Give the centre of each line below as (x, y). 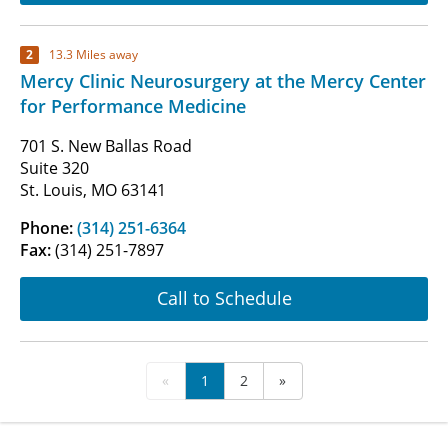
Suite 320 (54, 167)
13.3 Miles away (93, 55)
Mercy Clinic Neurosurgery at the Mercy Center (223, 80)
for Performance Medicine (133, 105)
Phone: (48, 227)
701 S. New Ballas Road (106, 145)
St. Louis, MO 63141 (93, 189)
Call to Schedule (224, 298)
